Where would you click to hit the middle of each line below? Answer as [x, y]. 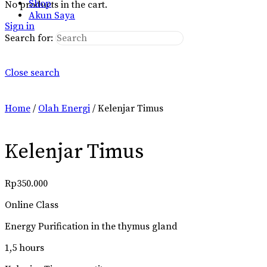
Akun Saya [52, 15]
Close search [32, 73]
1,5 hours [24, 248]
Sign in [20, 26]
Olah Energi [64, 108]
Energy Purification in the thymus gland [91, 226]
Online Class [32, 205]
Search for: [29, 38]
